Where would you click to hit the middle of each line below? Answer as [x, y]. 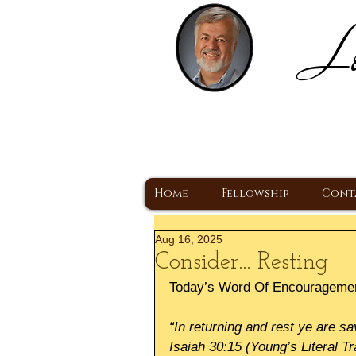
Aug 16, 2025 [189, 239]
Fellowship [255, 193]
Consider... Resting [242, 263]
